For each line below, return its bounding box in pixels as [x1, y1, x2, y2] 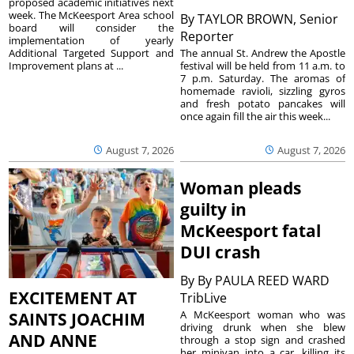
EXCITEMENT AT [9, 287, 137, 310]
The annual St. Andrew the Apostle [180, 45, 345, 60]
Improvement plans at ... [9, 58, 124, 73]
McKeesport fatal [180, 220, 322, 243]
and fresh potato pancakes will [180, 96, 345, 111]
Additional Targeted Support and [9, 45, 174, 60]
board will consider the [9, 20, 174, 35]
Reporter [180, 27, 238, 45]
